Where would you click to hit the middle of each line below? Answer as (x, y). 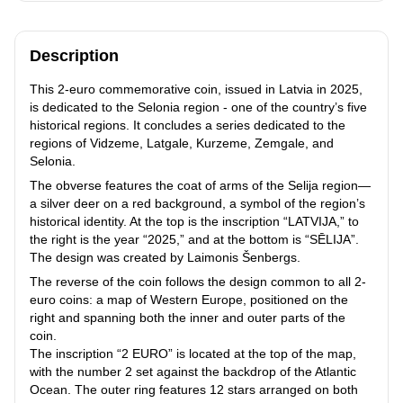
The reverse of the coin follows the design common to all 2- (198, 281)
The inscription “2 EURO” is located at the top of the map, (193, 353)
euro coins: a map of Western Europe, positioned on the (189, 299)
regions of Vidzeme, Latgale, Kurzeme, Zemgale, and (182, 143)
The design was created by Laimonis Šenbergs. (165, 257)
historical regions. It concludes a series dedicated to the (188, 125)
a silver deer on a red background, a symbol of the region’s (197, 203)
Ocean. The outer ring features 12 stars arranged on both (194, 389)
